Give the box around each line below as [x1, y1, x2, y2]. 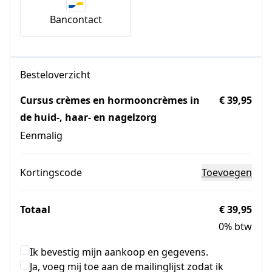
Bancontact [49, 12, 102, 26]
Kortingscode [20, 165, 82, 179]
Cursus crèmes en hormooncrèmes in [20, 93, 200, 107]
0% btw [219, 219, 252, 233]
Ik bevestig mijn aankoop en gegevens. [30, 245, 208, 259]
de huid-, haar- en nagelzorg [20, 110, 157, 124]
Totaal [20, 202, 50, 216]
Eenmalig [20, 128, 63, 142]
